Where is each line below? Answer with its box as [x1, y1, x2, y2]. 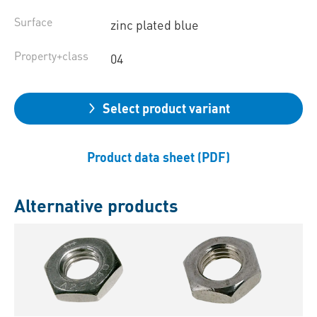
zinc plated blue [110, 16, 199, 33]
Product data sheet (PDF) [87, 149, 230, 166]
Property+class [14, 48, 88, 64]
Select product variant [103, 100, 230, 117]
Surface [14, 14, 52, 30]
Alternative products [14, 194, 178, 217]
